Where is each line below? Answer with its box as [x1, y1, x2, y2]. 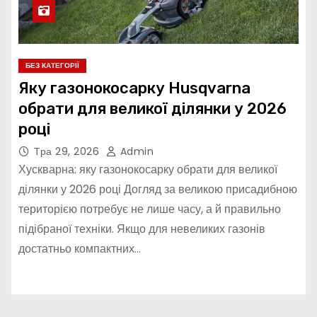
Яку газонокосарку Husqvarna [18, 79, 250, 98]
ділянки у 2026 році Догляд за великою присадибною [18, 181, 297, 197]
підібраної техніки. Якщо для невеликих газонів [18, 221, 265, 237]
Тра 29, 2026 [34, 144, 103, 158]
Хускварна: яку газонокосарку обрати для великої [18, 161, 277, 178]
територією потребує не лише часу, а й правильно [18, 201, 281, 217]
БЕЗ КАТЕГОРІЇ [25, 60, 79, 71]
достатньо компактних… [18, 241, 141, 257]
